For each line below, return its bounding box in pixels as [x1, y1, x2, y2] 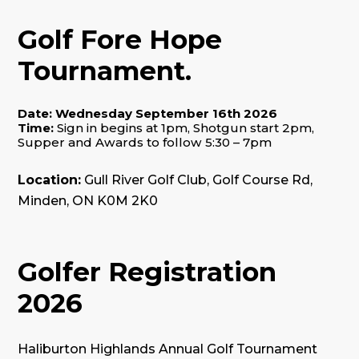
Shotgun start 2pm [193, 119, 313, 135]
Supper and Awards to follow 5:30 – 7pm [18, 134, 276, 150]
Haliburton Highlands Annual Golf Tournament [18, 341, 318, 357]
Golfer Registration [18, 255, 277, 288]
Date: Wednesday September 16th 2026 [18, 105, 278, 121]
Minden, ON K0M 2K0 [18, 192, 159, 208]
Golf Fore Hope [18, 22, 223, 55]
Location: [18, 171, 82, 188]
